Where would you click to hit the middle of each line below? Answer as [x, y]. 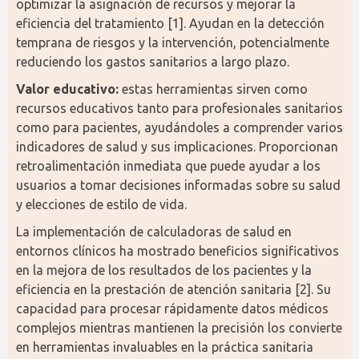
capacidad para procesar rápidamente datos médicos [172, 309]
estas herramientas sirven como [213, 89]
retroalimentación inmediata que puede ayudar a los [168, 166]
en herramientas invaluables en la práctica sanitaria [165, 347]
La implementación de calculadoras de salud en [154, 232]
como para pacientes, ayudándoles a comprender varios [179, 127]
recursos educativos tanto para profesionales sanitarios [179, 108]
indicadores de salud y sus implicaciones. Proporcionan [177, 147]
